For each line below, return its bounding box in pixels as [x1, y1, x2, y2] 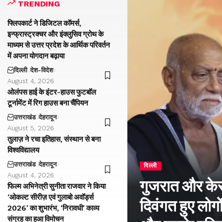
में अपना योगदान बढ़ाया [7, 51, 64, 60]
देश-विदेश [30, 66, 53, 74]
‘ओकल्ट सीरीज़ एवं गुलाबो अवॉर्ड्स [7, 192, 94, 202]
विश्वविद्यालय [7, 145, 39, 155]
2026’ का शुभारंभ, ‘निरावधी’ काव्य [7, 203, 99, 213]
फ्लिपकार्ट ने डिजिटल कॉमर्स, [7, 18, 81, 28]
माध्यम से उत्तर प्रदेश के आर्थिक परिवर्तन [7, 40, 110, 50]
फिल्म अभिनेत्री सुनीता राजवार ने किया [7, 181, 106, 191]
